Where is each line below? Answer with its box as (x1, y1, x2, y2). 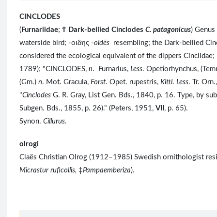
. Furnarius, (93, 65, 130, 73)
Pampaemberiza (83, 166, 131, 174)
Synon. (19, 117, 43, 125)
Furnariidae (21, 26, 58, 33)
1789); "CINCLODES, (19, 65, 89, 73)
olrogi (19, 140, 39, 148)
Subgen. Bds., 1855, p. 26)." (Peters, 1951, (19, 104, 155, 112)
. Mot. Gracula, (42, 78, 91, 86)
